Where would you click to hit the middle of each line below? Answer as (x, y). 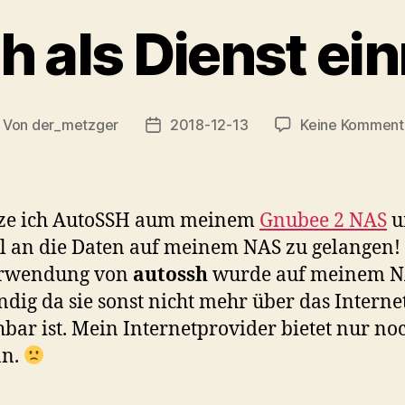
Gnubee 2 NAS (323, 221)
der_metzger (75, 124)
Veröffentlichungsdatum (232, 126)
